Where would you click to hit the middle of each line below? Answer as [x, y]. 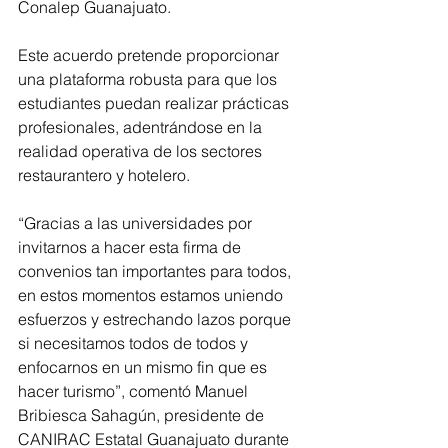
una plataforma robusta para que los [149, 79]
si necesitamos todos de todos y [135, 343]
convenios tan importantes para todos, [156, 271]
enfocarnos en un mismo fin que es [144, 367]
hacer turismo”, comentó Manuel [135, 391]
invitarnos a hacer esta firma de [131, 247]
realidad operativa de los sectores [142, 151]
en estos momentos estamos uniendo [152, 295]
